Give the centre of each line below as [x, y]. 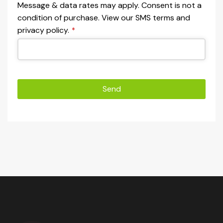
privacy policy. [43, 30]
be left [29, 150]
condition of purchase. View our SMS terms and [104, 18]
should [30, 138]
